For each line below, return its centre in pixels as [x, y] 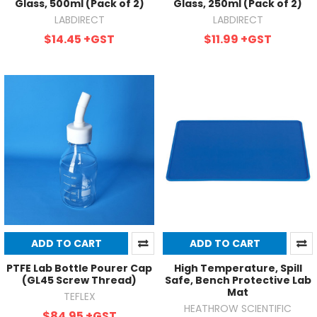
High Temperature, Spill [238, 269]
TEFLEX [79, 297]
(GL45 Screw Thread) [79, 281]
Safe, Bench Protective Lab [238, 281]
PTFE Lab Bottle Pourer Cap [79, 269]
